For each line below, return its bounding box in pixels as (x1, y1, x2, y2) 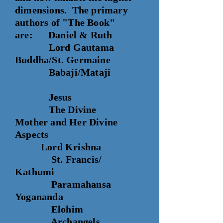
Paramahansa (15, 179, 111, 190)
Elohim (15, 204, 83, 215)
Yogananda (15, 191, 63, 202)
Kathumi (15, 166, 55, 177)
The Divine (15, 104, 97, 115)
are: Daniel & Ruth (15, 29, 112, 40)
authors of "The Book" (15, 17, 115, 28)
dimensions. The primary (15, 4, 128, 15)
